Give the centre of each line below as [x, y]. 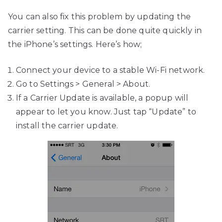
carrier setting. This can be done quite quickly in [105, 31]
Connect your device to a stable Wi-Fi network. [111, 70]
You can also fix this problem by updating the [100, 17]
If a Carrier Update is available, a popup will [102, 98]
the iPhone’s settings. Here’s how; [75, 45]
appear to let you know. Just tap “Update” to [106, 112]
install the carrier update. [67, 126]
